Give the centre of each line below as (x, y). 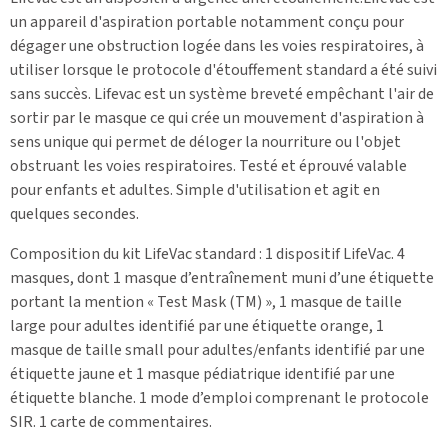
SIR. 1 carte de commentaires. (111, 421)
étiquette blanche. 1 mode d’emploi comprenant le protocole (219, 397)
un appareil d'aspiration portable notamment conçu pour (207, 21)
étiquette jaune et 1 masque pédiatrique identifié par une (202, 373)
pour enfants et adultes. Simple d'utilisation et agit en (195, 189)
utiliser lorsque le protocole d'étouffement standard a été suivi (223, 69)
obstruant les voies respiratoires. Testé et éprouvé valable (208, 165)
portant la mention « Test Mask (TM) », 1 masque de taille (206, 301)
